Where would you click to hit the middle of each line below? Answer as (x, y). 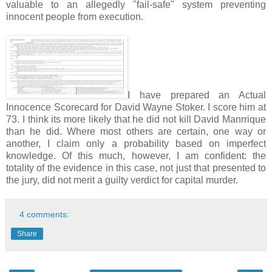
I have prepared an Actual (197, 95)
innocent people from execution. (75, 16)
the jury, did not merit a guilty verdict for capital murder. (122, 180)
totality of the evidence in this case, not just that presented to (136, 168)
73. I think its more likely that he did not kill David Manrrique (136, 119)
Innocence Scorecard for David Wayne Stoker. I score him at (136, 107)
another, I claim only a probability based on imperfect (136, 143)
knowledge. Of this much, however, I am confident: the (136, 155)
